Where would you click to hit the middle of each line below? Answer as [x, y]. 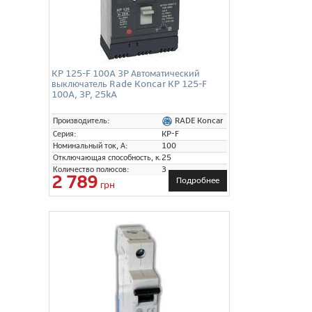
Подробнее [198, 180]
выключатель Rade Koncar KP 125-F [129, 84]
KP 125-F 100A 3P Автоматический [126, 73]
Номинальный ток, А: [91, 146]
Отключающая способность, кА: [110, 157]
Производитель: [81, 120]
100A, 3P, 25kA [84, 94]
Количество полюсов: [91, 169]
